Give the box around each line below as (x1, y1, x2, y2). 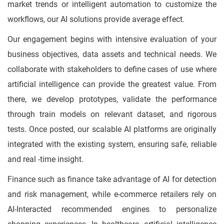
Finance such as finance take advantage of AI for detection (7, 174, 216, 184)
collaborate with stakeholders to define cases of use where (7, 64, 216, 74)
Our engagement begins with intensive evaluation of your (7, 34, 216, 44)
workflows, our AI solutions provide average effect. (7, 14, 184, 24)
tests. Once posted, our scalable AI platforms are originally (7, 124, 216, 134)
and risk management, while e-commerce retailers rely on (7, 189, 216, 199)
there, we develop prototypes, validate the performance (7, 94, 216, 104)
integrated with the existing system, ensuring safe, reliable (7, 139, 216, 149)
